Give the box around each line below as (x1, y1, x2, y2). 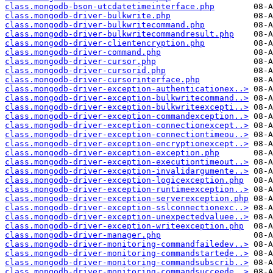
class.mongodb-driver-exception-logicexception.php (5, 175, 244, 185)
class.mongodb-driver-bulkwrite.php (5, 11, 171, 21)
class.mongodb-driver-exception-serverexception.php (5, 194, 249, 204)
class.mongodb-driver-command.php (5, 48, 161, 57)
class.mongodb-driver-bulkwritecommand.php (5, 20, 205, 30)
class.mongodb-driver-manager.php (5, 230, 161, 240)
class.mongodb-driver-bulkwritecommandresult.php (5, 29, 234, 39)
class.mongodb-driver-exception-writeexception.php (5, 221, 244, 231)
